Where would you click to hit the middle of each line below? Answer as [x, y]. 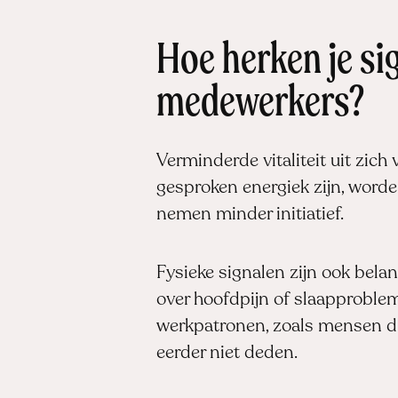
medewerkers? [260, 104]
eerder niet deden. [227, 354]
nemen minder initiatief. [250, 215]
